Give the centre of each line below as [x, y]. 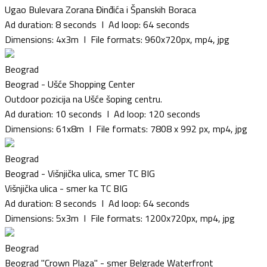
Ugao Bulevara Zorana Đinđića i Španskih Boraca [100, 9]
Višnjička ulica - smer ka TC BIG [66, 188]
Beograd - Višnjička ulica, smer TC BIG [80, 173]
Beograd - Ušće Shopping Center [70, 84]
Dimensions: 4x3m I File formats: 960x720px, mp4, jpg [117, 39]
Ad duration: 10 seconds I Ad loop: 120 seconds [103, 114]
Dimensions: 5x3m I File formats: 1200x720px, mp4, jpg [120, 218]
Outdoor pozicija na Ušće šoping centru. [83, 99]
